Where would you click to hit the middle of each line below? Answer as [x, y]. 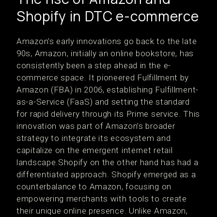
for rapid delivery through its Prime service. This [108, 114]
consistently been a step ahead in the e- [94, 65]
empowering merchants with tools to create [102, 199]
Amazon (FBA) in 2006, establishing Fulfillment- [108, 90]
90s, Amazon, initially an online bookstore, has [105, 53]
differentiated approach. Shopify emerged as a [106, 174]
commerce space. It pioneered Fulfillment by [103, 77]
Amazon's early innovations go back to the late [107, 41]
